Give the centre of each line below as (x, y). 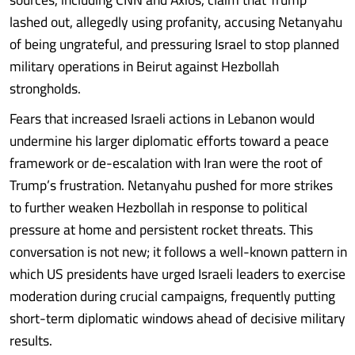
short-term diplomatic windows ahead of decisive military (177, 318)
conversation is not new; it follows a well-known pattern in (178, 252)
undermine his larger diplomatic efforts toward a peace (169, 141)
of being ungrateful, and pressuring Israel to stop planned (174, 44)
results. (31, 340)
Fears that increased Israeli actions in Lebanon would (162, 118)
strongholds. (45, 88)
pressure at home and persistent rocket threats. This (161, 229)
